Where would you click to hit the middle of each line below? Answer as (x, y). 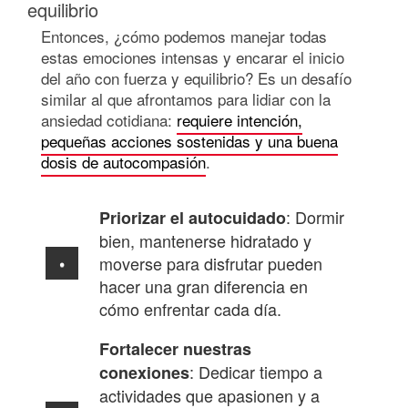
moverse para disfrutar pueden (211, 264)
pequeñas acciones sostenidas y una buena (189, 141)
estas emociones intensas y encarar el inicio (193, 57)
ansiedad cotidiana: (109, 120)
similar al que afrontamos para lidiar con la (186, 99)
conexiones (145, 373)
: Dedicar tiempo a (256, 372)
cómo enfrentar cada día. (191, 309)
